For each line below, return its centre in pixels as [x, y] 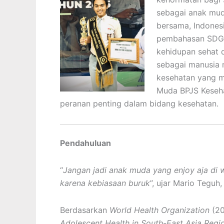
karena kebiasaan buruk [105, 183]
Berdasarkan [85, 210]
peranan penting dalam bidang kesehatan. [139, 103]
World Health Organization [159, 210]
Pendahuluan [85, 143]
